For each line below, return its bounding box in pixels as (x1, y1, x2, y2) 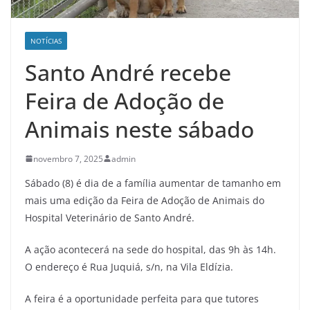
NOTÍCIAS (30, 35, 62, 46)
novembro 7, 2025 (33, 152, 103, 165)
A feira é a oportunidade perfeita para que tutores (25, 291, 259, 305)
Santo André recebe (25, 57, 231, 87)
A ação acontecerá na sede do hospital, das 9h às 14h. (25, 242, 276, 256)
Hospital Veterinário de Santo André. (25, 210, 194, 224)
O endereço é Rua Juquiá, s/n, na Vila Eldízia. (25, 259, 236, 273)
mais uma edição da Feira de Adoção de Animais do (25, 193, 264, 207)
